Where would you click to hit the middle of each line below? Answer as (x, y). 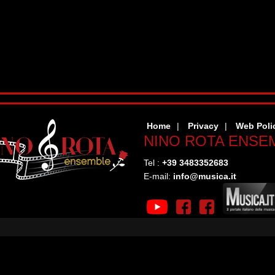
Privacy (203, 126)
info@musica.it (205, 176)
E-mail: (158, 176)
